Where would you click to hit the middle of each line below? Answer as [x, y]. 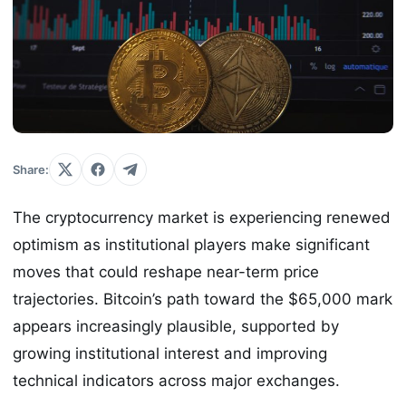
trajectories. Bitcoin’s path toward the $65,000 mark [203, 300]
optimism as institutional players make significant [191, 245]
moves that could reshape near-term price [166, 272]
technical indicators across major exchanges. [176, 381]
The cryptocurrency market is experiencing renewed [202, 218]
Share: [31, 170]
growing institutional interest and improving [170, 354]
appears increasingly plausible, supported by [176, 327]
